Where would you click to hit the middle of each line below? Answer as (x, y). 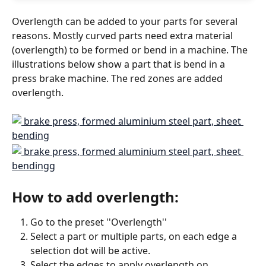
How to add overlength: (95, 197)
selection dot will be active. (90, 251)
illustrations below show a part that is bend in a (120, 64)
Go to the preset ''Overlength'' (99, 222)
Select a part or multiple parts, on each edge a (135, 237)
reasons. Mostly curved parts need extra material (123, 36)
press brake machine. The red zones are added (118, 78)
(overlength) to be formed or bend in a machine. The (131, 50)
